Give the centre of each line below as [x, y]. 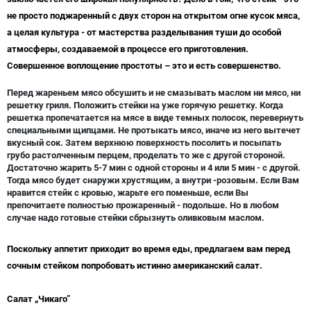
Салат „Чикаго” [39, 299]
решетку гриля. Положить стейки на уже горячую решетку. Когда [145, 106]
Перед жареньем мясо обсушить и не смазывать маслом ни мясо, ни [154, 93]
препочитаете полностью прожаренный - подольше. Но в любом [143, 205]
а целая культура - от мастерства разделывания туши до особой [144, 33]
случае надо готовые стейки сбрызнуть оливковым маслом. [136, 218]
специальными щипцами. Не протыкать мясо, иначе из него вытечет [154, 131]
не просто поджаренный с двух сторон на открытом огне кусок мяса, [153, 16]
